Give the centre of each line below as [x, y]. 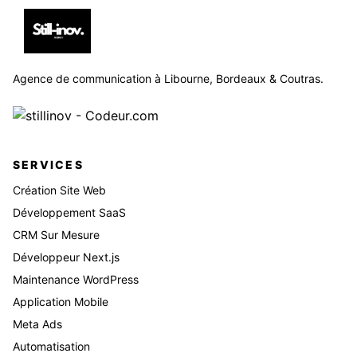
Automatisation [51, 347]
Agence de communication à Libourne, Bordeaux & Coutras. [168, 79]
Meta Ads [37, 324]
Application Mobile [61, 302]
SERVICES [48, 165]
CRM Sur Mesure [56, 235]
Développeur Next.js [66, 257]
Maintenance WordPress [76, 280]
